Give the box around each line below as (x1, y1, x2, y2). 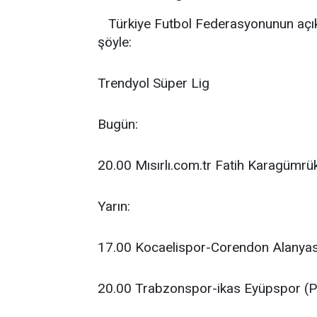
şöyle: (98, 34, 132, 50)
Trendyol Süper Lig (98, 75, 209, 91)
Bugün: (98, 116, 138, 132)
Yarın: (98, 198, 130, 214)
